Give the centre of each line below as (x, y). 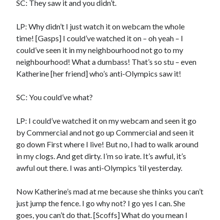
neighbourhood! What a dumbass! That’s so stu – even (107, 61)
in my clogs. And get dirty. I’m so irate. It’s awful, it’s (101, 156)
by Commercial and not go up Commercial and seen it (105, 132)
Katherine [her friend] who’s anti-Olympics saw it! (99, 73)
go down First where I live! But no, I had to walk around (108, 144)
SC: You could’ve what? (55, 97)
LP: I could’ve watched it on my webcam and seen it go (107, 120)
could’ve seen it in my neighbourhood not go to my (100, 50)
